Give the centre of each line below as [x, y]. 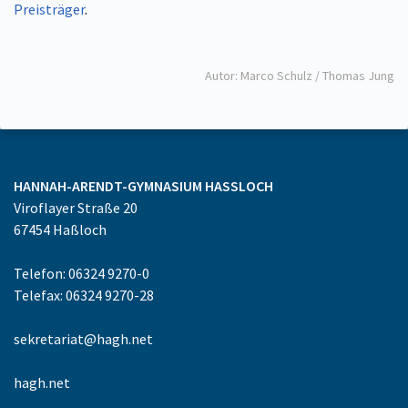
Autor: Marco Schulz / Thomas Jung [300, 76]
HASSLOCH [235, 186]
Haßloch [80, 229]
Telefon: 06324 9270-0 [82, 273]
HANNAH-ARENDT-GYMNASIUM [109, 186]
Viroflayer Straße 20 [76, 208]
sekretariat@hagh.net [83, 339]
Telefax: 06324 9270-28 [84, 295]
